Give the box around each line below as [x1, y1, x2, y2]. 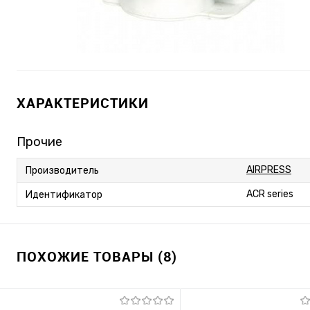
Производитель [26, 164, 99, 176]
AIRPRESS [246, 164, 291, 176]
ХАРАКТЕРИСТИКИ [17, 93, 149, 113]
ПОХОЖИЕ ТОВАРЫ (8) [17, 247, 177, 266]
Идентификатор [26, 188, 102, 201]
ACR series [246, 188, 293, 201]
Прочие [17, 134, 62, 150]
